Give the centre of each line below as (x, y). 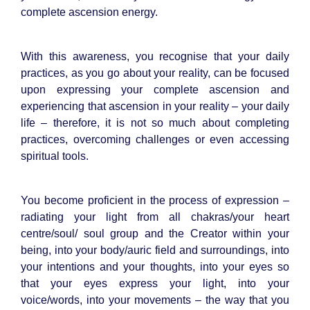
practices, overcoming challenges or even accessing (155, 139)
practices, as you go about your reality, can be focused (155, 73)
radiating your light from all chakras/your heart (155, 217)
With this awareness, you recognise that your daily (155, 56)
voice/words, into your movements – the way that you (155, 300)
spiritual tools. (55, 156)
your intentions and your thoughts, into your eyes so (155, 266)
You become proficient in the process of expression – (155, 200)
